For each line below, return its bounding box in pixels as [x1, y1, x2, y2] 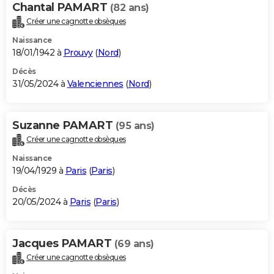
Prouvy [63, 47, 93, 59]
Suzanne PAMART [12, 119, 116, 133]
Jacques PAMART [12, 236, 114, 250]
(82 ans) [109, 2, 149, 14]
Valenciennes [67, 78, 124, 90]
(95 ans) [115, 120, 155, 132]
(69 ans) [114, 237, 154, 250]
